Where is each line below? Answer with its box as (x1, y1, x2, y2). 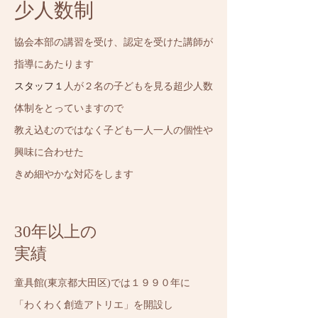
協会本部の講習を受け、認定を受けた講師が (14, 37, 213, 48)
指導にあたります (14, 59, 94, 70)
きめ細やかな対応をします (14, 169, 133, 180)
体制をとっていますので (14, 103, 133, 114)
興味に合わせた (14, 147, 84, 158)
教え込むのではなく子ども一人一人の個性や (14, 125, 213, 136)
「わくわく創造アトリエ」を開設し (14, 300, 173, 310)
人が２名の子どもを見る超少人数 (64, 81, 213, 92)
